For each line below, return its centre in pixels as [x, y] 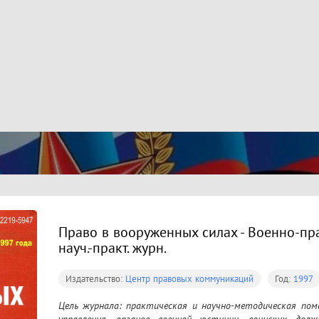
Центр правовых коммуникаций [189, 279]
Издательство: [95, 279]
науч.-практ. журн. [113, 248]
